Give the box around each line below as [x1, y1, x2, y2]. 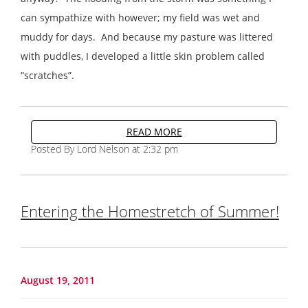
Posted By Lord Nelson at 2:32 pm [31, 142, 178, 155]
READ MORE [126, 124, 182, 138]
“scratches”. [21, 68, 74, 82]
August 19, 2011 [21, 273, 95, 287]
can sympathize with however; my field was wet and [21, 10, 260, 24]
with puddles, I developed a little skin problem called [21, 49, 265, 63]
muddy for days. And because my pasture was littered [21, 30, 273, 43]
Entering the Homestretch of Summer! [21, 200, 279, 221]
